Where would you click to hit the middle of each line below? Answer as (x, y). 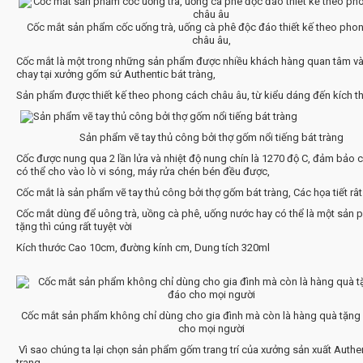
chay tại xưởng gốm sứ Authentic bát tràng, (115, 75)
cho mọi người (211, 329)
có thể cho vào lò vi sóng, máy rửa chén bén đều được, (143, 172)
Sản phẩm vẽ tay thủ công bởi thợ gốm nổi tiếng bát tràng (211, 138)
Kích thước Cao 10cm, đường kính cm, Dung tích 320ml (143, 248)
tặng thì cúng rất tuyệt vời (74, 227)
